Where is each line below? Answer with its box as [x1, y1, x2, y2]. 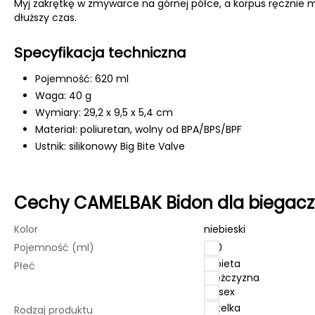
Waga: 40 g [35, 89, 91, 103]
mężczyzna [204, 271, 260, 285]
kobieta [204, 257, 241, 271]
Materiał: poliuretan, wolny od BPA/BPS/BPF [35, 122, 242, 136]
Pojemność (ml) [14, 240, 94, 255]
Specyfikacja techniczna [14, 43, 186, 63]
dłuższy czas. [14, 11, 77, 25]
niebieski [204, 222, 246, 236]
